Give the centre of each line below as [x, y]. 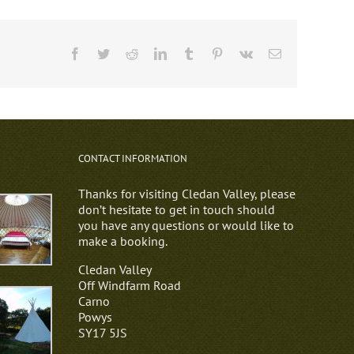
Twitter [127, 53]
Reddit [154, 53]
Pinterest [244, 53]
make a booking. [122, 241]
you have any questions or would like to [186, 225]
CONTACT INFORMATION [132, 158]
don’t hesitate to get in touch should [176, 209]
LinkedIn [189, 53]
